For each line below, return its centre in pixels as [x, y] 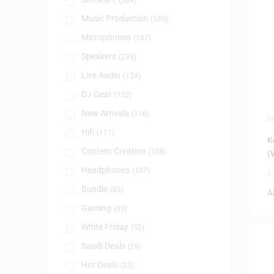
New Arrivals [105, 113]
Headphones [105, 170]
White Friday [105, 227]
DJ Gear [96, 94]
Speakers [98, 56]
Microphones [106, 37]
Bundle [94, 189]
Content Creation [113, 151]
